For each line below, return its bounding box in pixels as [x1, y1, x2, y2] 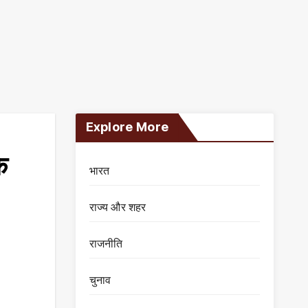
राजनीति [89, 236, 123, 250]
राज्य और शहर [89, 200, 146, 214]
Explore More [85, 120, 169, 134]
